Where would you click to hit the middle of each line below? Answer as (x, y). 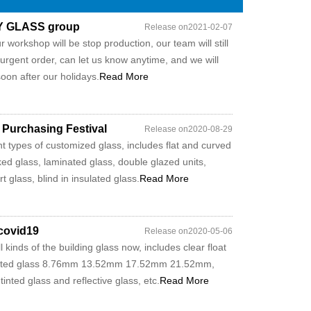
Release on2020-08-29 (188, 129)
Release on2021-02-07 (188, 27)
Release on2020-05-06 (188, 231)
